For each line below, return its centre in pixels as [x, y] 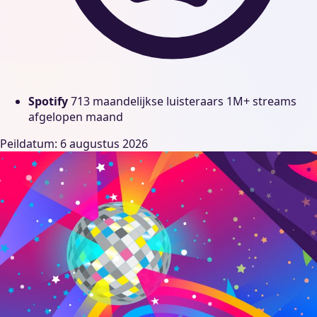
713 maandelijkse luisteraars [147, 101]
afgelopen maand [76, 116]
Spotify [48, 101]
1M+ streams [261, 101]
